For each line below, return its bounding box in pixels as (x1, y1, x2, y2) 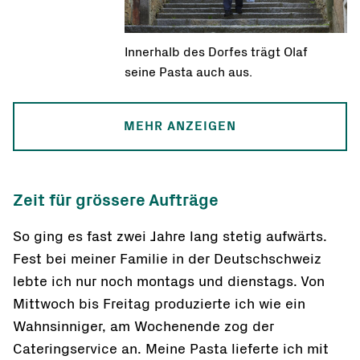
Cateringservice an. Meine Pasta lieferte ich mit (13, 342, 329, 357)
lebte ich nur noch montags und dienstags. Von (13, 274, 325, 289)
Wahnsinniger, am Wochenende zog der (13, 319, 274, 334)
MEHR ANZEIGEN (123, 119, 236, 133)
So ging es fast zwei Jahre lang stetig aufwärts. (13, 229, 327, 244)
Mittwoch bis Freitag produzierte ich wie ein (13, 297, 305, 312)
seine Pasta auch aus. (124, 65, 252, 79)
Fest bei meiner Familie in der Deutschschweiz (13, 252, 321, 267)
